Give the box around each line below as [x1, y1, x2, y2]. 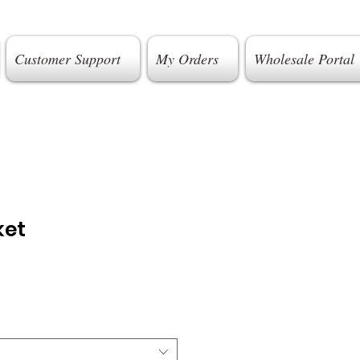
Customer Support [14, 49, 121, 68]
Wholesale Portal [253, 49, 354, 68]
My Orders [155, 49, 219, 68]
